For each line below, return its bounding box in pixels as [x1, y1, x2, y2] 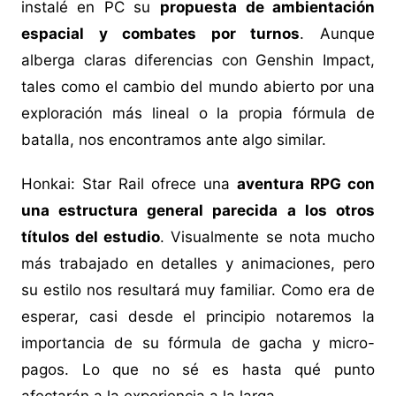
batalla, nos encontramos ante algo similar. [20, 131, 326, 149]
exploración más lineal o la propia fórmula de [20, 104, 376, 123]
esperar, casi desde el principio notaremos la [20, 308, 376, 326]
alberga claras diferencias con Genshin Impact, [20, 51, 376, 70]
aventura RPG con [237, 175, 376, 194]
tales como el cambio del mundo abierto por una [20, 78, 376, 96]
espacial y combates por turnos [20, 25, 301, 43]
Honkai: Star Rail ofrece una [20, 175, 238, 194]
